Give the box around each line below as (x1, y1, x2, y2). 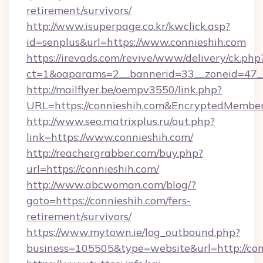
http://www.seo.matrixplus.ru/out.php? (26, 114, 215, 128)
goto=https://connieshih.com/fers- (26, 194, 191, 207)
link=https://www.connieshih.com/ (26, 130, 193, 144)
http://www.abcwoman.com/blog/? (26, 178, 196, 191)
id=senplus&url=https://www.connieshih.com (26, 35, 246, 49)
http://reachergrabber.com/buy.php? (26, 146, 203, 160)
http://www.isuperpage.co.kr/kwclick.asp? (26, 19, 230, 33)
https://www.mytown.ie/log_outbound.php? (26, 225, 240, 239)
